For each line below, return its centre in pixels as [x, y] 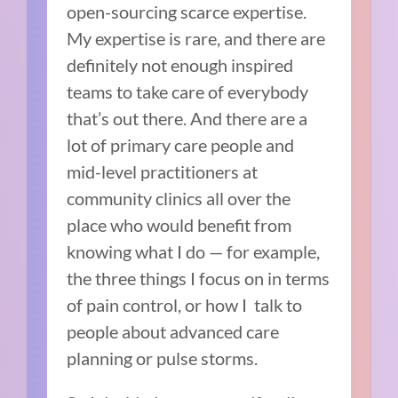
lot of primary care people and [181, 145]
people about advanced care [173, 332]
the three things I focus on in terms [199, 279]
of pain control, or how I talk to [185, 305]
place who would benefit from [179, 225]
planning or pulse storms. [163, 358]
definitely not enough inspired [180, 65]
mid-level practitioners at [163, 172]
